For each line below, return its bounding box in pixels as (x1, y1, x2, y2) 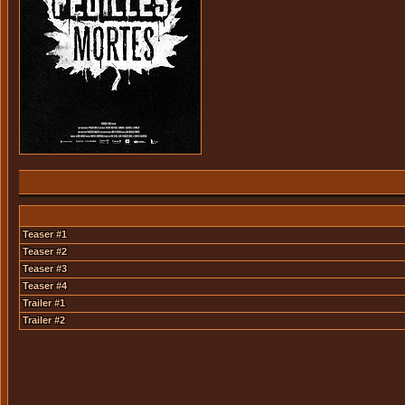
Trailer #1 (23, 297, 65, 308)
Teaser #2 (23, 246, 67, 257)
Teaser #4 (23, 280, 67, 291)
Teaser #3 (23, 263, 67, 274)
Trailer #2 (23, 315, 65, 325)
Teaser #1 (23, 229, 67, 240)
